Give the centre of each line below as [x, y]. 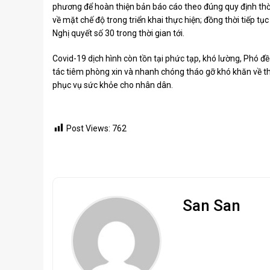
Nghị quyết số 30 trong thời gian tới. [118, 33]
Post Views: [88, 128]
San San [211, 206]
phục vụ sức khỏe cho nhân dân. [113, 85]
